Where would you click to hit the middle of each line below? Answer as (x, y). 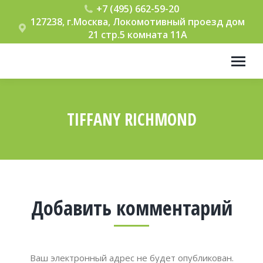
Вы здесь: (153, 139)
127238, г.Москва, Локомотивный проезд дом (138, 22)
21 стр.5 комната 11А (138, 35)
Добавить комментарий (131, 208)
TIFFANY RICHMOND (131, 119)
